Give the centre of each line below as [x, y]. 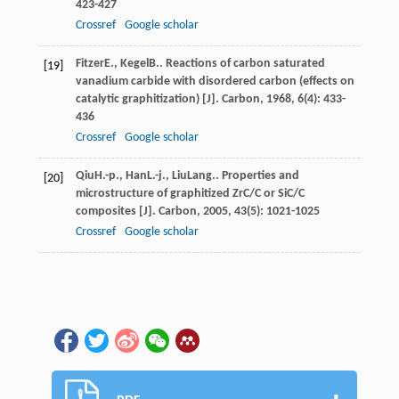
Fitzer [90, 63]
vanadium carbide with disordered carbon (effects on [215, 81]
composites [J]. [117, 211]
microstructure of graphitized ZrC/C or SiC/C [190, 193]
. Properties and [257, 175]
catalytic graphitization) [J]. [148, 99]
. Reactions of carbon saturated [242, 63]
